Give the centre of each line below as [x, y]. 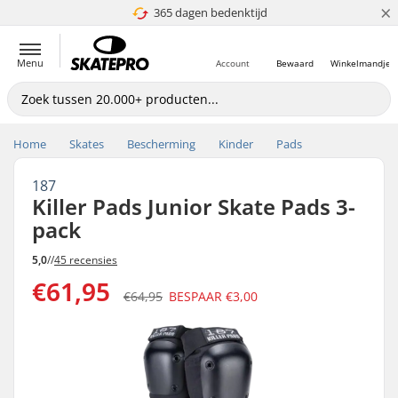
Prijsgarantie [210, 12]
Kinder [236, 144]
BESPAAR [197, 296]
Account [233, 63]
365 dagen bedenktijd [210, 12]
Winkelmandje [361, 63]
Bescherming [161, 144]
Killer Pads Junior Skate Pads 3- [194, 207]
